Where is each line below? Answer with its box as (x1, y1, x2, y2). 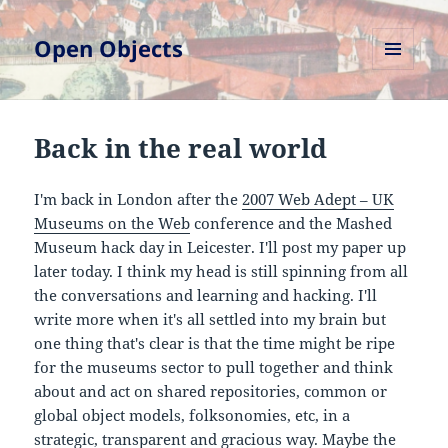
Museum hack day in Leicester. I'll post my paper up (34, 237, 407, 258)
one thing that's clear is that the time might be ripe (34, 333, 396, 354)
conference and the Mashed (190, 213, 393, 234)
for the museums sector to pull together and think (34, 357, 394, 378)
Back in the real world (34, 130, 328, 167)
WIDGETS (372, 103, 429, 121)
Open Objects (34, 33, 184, 64)
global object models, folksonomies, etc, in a (34, 405, 351, 426)
